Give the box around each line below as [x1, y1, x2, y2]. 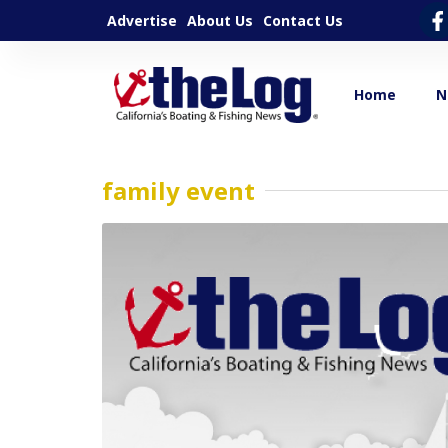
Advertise [107, 10, 177, 30]
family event [102, 173, 255, 207]
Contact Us [263, 10, 343, 30]
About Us [187, 10, 253, 30]
